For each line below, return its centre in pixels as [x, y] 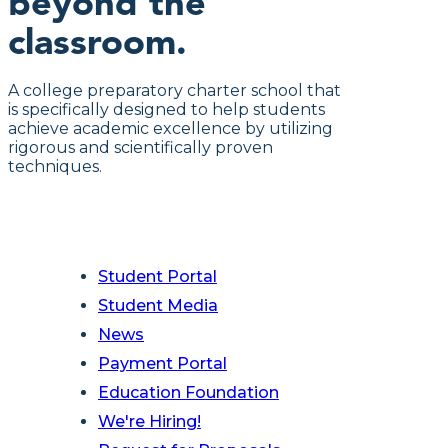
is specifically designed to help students [166, 109]
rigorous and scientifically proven [140, 147]
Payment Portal [162, 363]
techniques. [55, 166]
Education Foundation [188, 392]
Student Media [158, 305]
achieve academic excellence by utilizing [170, 128]
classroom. [97, 41]
